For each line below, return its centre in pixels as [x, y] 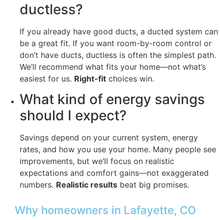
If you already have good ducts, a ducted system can [119, 31]
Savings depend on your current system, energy [109, 138]
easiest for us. [47, 78]
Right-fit [90, 78]
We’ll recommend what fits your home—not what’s [113, 67]
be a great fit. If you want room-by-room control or [116, 43]
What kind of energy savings [112, 99]
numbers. [38, 185]
